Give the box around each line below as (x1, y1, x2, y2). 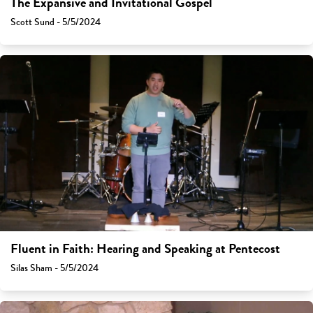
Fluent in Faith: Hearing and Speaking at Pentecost (10, 239, 280, 259)
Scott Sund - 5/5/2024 (10, 15, 101, 30)
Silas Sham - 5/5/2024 (10, 261, 99, 276)
